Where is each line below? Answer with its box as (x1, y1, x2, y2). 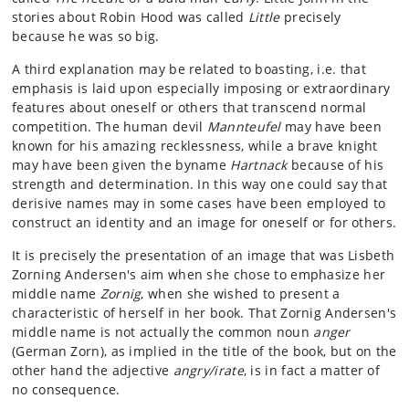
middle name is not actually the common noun (12, 323, 314, 341)
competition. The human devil (12, 118, 207, 136)
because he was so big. (12, 27, 160, 46)
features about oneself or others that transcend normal (12, 99, 367, 117)
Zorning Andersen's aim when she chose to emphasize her (12, 266, 386, 284)
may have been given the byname (12, 156, 231, 174)
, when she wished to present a (141, 285, 341, 303)
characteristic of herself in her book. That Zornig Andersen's (12, 304, 397, 322)
